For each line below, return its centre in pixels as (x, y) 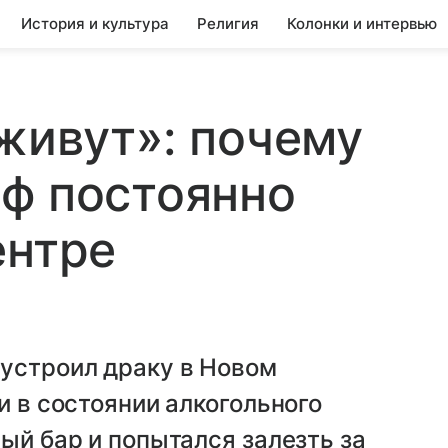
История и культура (95, 23)
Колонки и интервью (362, 23)
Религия (228, 23)
